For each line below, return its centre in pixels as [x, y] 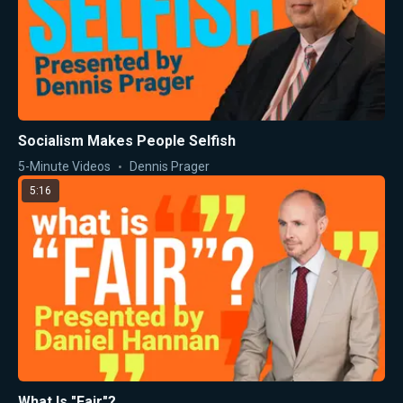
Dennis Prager [170, 166]
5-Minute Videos [64, 166]
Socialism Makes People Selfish [127, 140]
